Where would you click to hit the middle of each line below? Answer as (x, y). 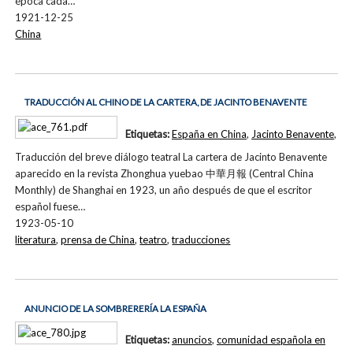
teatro (154, 239)
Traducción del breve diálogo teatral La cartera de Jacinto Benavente (171, 156)
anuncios (191, 340)
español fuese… (50, 206)
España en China (209, 134)
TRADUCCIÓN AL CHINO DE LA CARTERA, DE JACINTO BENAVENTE (165, 102)
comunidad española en (271, 340)
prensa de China (98, 239)
